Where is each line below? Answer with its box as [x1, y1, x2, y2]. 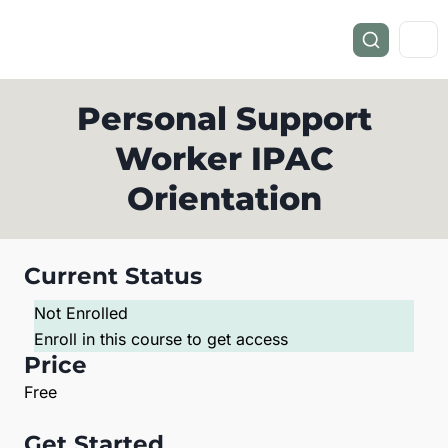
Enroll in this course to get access [34, 329, 288, 350]
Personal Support [76, 99, 372, 139]
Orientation [126, 179, 322, 219]
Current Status [24, 262, 202, 291]
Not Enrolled [34, 303, 128, 324]
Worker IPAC [114, 139, 334, 179]
